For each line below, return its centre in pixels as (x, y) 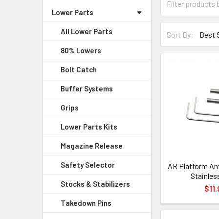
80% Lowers (81, 50)
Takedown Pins (86, 203)
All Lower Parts (87, 31)
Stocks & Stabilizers (95, 184)
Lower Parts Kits (89, 127)
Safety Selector (88, 165)
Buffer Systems (87, 88)
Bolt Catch (79, 69)
